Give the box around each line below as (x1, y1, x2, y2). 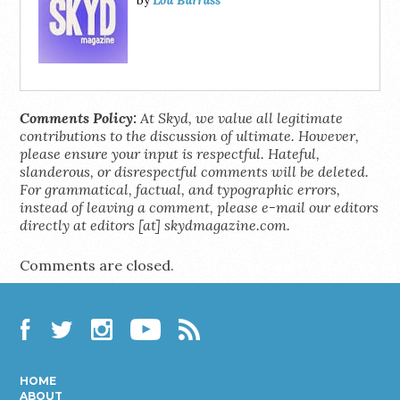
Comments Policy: (20, 108, 137, 127)
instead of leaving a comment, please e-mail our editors (20, 197, 379, 216)
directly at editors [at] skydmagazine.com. (20, 215, 291, 234)
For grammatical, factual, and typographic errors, (20, 179, 341, 198)
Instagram (91, 344, 164, 362)
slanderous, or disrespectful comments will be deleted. (20, 162, 370, 180)
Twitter (52, 344, 104, 362)
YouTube (130, 344, 198, 362)
